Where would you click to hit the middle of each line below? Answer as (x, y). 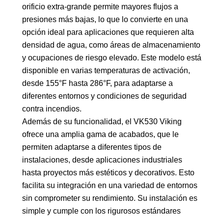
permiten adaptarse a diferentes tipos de (92, 147)
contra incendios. (52, 109)
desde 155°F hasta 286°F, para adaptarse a (97, 83)
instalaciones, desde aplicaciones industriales (102, 160)
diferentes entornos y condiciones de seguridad (104, 96)
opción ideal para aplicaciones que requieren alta (108, 32)
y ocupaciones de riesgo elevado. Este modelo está (112, 58)
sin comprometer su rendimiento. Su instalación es (110, 198)
